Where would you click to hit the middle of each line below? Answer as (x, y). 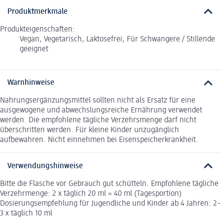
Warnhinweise (31, 83)
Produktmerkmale (37, 12)
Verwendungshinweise (45, 166)
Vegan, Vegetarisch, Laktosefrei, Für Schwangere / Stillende (117, 39)
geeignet (34, 49)
